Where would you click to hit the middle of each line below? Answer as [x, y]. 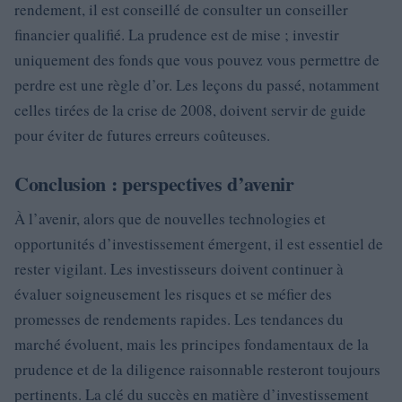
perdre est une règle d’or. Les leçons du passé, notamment [197, 85]
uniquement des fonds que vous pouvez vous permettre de [197, 60]
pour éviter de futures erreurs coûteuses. [142, 135]
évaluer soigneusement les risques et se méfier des [173, 294]
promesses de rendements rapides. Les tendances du [179, 319]
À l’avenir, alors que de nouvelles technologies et [170, 218]
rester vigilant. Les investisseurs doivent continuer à [179, 269]
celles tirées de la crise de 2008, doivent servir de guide [190, 110]
